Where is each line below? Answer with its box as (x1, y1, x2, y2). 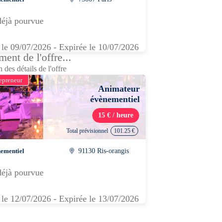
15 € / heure (98, 111, 133, 119)
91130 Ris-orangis (78, 147, 129, 155)
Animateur (98, 84, 140, 94)
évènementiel (90, 94, 140, 104)
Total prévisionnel (66, 127, 108, 134)
